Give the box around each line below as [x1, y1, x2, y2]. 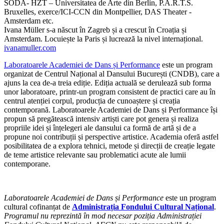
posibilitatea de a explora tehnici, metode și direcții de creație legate [4, 141, 215, 150]
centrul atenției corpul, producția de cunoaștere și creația [4, 96, 180, 105]
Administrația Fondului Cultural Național [72, 202, 214, 211]
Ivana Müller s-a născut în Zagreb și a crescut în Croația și [4, 25, 186, 34]
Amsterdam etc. [4, 16, 53, 25]
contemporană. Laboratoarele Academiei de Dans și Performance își [4, 105, 217, 114]
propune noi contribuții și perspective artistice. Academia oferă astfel [4, 132, 218, 141]
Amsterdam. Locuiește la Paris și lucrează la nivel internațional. [4, 34, 203, 43]
